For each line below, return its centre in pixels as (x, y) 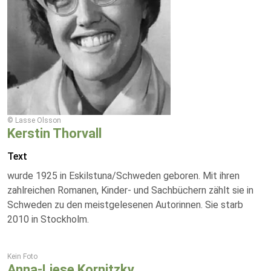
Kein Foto (22, 256)
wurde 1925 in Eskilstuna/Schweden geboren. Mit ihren (123, 176)
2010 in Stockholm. (48, 219)
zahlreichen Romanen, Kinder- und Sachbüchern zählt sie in (130, 190)
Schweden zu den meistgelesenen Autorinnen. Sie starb (125, 205)
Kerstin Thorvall (54, 133)
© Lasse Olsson (34, 120)
